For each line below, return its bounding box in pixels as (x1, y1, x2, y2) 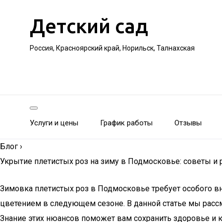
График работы (100, 118, 153, 127)
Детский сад (30, 15, 148, 37)
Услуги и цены (30, 118, 78, 127)
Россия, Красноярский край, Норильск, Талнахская (30, 44, 195, 52)
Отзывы (174, 118, 202, 127)
